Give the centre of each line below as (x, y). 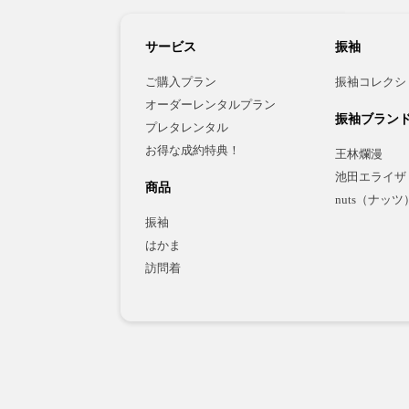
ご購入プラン (181, 83)
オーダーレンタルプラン (211, 105)
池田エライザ (371, 178)
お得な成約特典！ (193, 151)
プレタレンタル (187, 128)
